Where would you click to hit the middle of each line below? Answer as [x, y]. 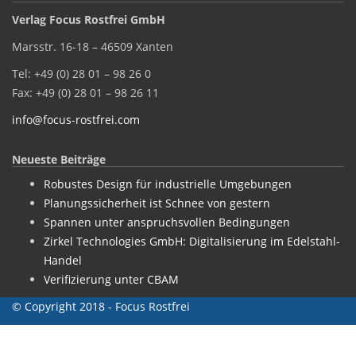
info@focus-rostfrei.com [76, 120]
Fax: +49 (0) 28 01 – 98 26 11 [85, 93]
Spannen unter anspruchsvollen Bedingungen [167, 222]
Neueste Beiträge [59, 159]
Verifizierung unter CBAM [111, 279]
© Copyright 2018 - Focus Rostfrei [101, 306]
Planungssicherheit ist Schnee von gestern [157, 203]
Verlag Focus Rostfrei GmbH [89, 19]
